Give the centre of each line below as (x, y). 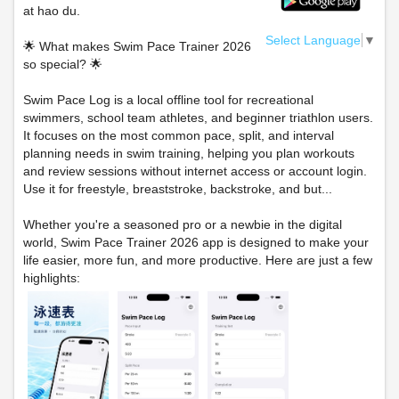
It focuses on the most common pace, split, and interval (179, 135)
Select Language (313, 40)
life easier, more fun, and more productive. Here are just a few (198, 260)
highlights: (52, 278)
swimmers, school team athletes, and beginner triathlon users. (198, 118)
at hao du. (52, 11)
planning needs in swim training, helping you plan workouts (189, 153)
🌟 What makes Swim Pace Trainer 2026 (137, 46)
